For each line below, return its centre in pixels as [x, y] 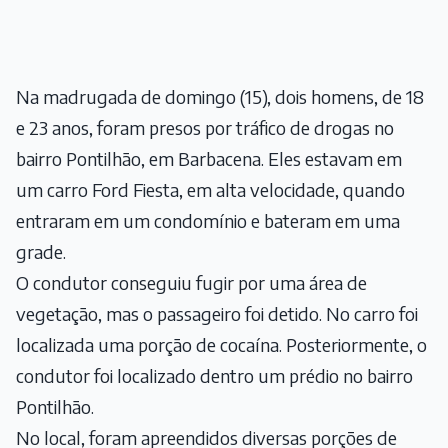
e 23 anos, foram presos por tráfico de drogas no [205, 128]
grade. [41, 252]
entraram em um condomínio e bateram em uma [208, 221]
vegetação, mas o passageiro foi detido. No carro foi [217, 314]
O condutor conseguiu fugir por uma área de [191, 283]
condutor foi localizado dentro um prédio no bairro [214, 376]
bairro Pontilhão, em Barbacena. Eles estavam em [209, 159]
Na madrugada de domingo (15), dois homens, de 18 [220, 97]
